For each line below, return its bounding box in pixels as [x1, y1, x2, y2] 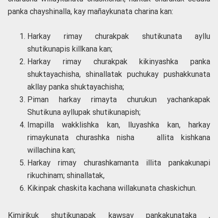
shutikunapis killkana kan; [27, 44, 112, 54]
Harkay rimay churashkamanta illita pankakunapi [27, 158, 210, 167]
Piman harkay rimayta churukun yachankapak [27, 94, 210, 104]
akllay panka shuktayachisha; [27, 82, 124, 91]
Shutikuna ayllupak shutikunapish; [27, 107, 141, 117]
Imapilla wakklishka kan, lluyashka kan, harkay [27, 120, 210, 129]
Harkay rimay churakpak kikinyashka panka [27, 56, 210, 66]
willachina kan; [27, 145, 75, 155]
